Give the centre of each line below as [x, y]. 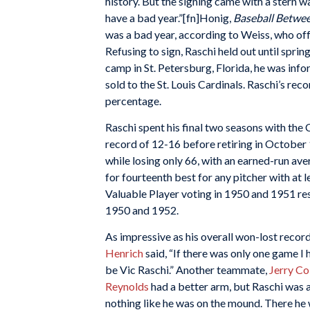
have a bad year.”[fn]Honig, [169, 18]
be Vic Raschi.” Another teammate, [187, 269]
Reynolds [127, 286]
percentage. [133, 101]
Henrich [124, 253]
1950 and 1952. [142, 210]
